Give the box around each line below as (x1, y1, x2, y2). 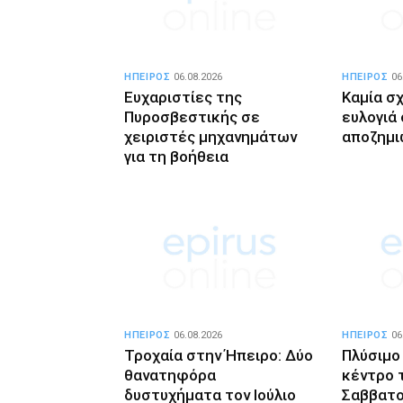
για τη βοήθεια (124, 148, 228, 166)
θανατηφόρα (124, 366, 216, 385)
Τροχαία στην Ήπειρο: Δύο (124, 346, 313, 365)
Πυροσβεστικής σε (124, 108, 260, 127)
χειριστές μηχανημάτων (124, 128, 297, 147)
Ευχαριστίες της (124, 88, 242, 107)
